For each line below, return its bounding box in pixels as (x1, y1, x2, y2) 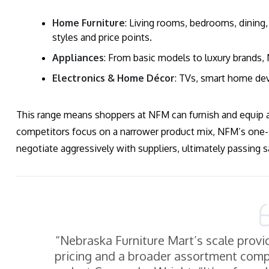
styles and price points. (52, 31, 152, 44)
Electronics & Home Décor (52, 72, 175, 85)
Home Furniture (52, 17, 125, 29)
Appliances (52, 52, 104, 64)
